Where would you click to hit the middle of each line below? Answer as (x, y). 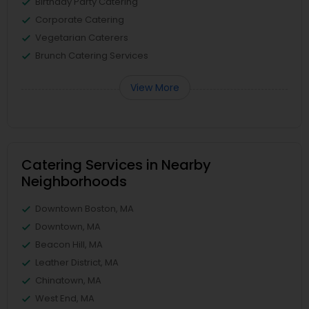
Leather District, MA (77, 262)
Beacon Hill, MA (69, 245)
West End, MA (65, 298)
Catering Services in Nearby (116, 165)
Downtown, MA (68, 227)
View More (154, 88)
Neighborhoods (74, 181)
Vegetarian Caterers (82, 38)
